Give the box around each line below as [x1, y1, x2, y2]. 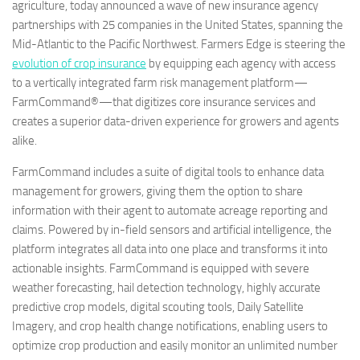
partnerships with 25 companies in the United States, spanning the [12, 18, 343, 32]
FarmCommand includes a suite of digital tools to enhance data [12, 165, 324, 179]
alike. [12, 133, 37, 148]
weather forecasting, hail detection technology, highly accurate [12, 280, 321, 295]
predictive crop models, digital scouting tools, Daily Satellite [12, 300, 304, 314]
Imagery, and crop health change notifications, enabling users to [12, 319, 328, 333]
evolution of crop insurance [12, 56, 146, 71]
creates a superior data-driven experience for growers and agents [12, 114, 339, 129]
